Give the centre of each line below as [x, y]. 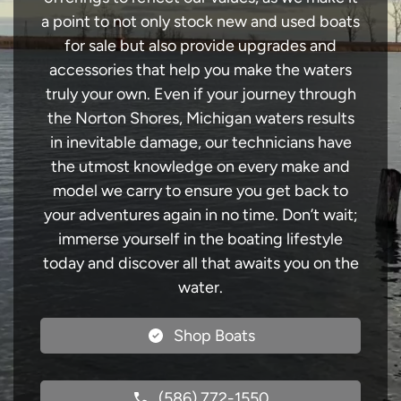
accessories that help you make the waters [200, 69]
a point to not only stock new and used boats [200, 21]
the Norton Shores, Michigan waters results [200, 118]
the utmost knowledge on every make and [200, 166]
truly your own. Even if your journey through [200, 94]
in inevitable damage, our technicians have [200, 142]
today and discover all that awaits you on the [200, 263]
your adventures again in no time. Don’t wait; [200, 214]
